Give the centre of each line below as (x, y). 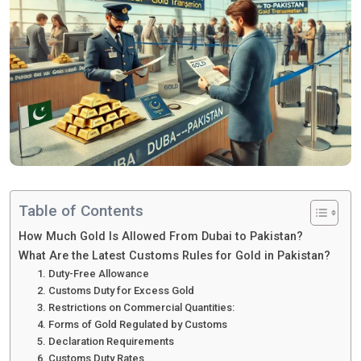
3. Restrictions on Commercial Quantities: (135, 308)
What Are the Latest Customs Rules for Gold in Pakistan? (174, 256)
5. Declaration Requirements (105, 342)
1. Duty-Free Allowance (93, 274)
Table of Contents (81, 211)
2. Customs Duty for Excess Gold (115, 291)
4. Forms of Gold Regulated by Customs (132, 325)
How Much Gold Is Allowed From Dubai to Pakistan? (161, 237)
